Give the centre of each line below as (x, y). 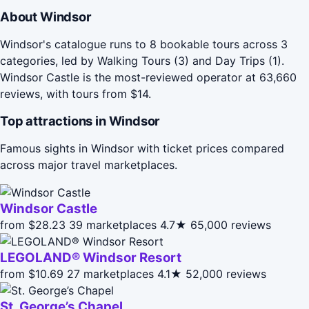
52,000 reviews (226, 273)
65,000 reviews (231, 225)
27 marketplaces (110, 273)
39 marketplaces (113, 225)
